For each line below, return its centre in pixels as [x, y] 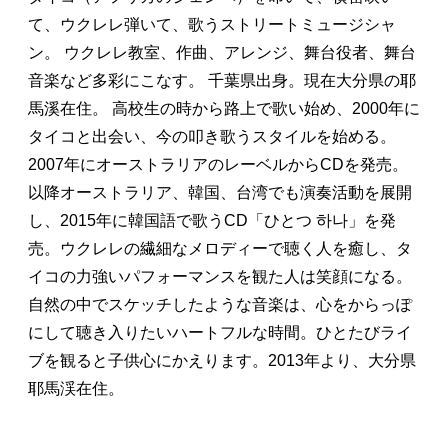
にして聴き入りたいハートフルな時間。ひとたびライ [220, 332]
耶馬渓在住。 [76, 388]
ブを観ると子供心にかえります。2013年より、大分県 [222, 360]
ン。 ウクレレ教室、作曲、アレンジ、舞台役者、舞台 [222, 52]
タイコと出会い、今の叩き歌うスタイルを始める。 [212, 136]
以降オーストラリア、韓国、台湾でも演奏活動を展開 [220, 192]
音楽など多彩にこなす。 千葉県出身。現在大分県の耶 [222, 80]
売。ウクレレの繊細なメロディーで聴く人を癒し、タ [220, 248]
